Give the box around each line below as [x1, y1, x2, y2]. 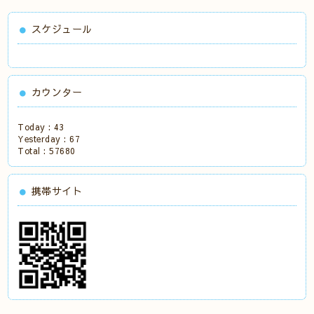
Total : [18, 145, 50, 156]
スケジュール [31, 22, 93, 36]
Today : [18, 121, 55, 132]
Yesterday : [18, 133, 70, 144]
